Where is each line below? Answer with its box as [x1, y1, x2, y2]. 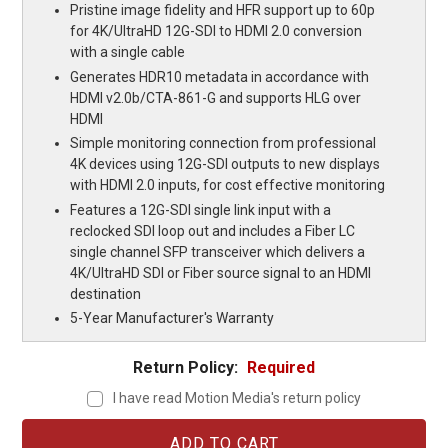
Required [246, 357, 315, 377]
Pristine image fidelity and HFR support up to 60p [70, 2, 376, 19]
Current [21, 420, 63, 436]
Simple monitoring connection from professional [70, 135, 377, 152]
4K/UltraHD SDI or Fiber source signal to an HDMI [70, 264, 372, 281]
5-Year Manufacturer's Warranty [70, 310, 275, 327]
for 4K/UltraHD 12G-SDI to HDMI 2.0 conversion [70, 23, 363, 40]
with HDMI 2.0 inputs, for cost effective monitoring [70, 177, 386, 194]
